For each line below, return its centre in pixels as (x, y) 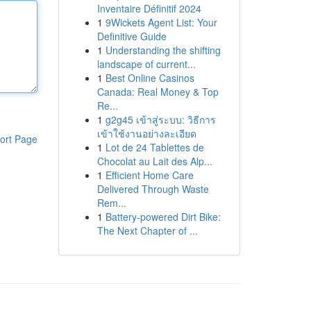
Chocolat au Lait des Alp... (154, 161)
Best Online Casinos (150, 78)
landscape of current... (146, 64)
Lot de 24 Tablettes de (154, 147)
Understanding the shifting (163, 50)
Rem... (111, 203)
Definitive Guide (132, 36)
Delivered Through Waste (153, 189)
